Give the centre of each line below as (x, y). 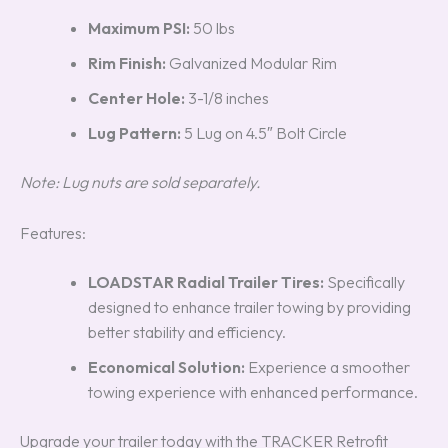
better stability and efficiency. (187, 331)
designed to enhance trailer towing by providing (249, 306)
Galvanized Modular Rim (251, 62)
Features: (53, 232)
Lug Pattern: (134, 132)
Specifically (364, 281)
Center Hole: (136, 97)
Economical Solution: (166, 366)
